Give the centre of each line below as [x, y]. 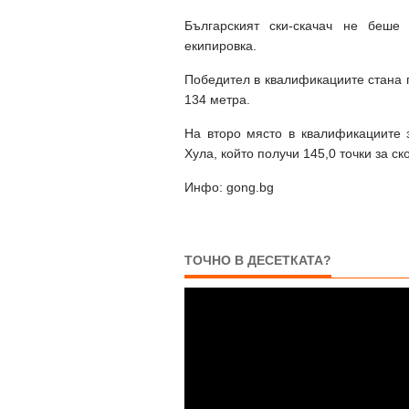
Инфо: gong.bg [229, 187]
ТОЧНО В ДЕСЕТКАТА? [258, 260]
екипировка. [222, 46]
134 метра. [217, 100]
